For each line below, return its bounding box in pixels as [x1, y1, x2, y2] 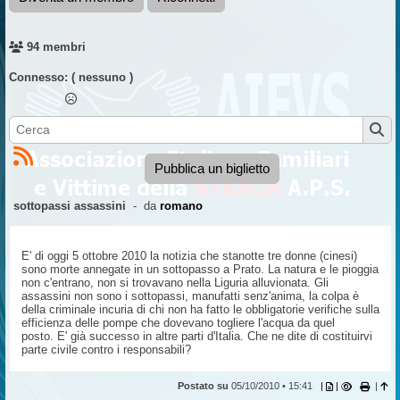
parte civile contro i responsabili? [21, 342, 198, 356]
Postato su [177, 379, 229, 391]
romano [159, 198, 203, 212]
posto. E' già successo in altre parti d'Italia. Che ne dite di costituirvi [21, 329, 372, 343]
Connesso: [8, 71, 68, 84]
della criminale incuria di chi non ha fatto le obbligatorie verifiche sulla [21, 302, 379, 316]
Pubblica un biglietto [154, 160, 270, 176]
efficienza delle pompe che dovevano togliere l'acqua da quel [21, 315, 335, 329]
